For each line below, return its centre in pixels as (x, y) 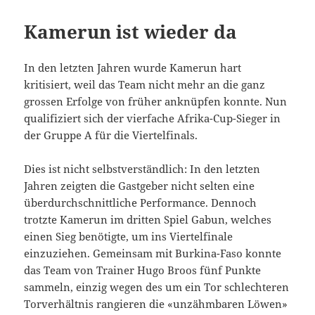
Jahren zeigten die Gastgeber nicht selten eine (140, 186)
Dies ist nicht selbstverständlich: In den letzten (142, 169)
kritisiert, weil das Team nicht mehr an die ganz (145, 85)
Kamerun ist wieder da (131, 32)
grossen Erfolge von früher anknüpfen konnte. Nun (156, 102)
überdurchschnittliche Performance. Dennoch (141, 203)
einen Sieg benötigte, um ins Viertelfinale (129, 237)
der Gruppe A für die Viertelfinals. (111, 135)
